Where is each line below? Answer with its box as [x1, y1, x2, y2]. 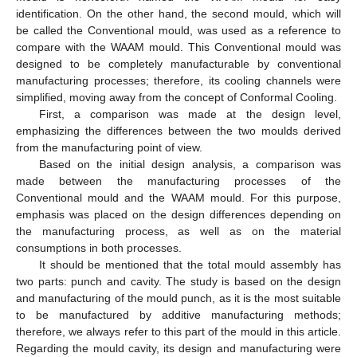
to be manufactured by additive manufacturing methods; [16, 308, 341, 322]
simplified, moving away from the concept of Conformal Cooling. [16, 91, 337, 104]
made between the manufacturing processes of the [16, 175, 341, 188]
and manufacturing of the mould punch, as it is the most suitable [16, 292, 341, 305]
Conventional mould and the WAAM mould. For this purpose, [16, 191, 341, 205]
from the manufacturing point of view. [16, 141, 202, 155]
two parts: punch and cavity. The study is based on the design [16, 275, 341, 288]
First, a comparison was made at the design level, [38, 108, 341, 121]
